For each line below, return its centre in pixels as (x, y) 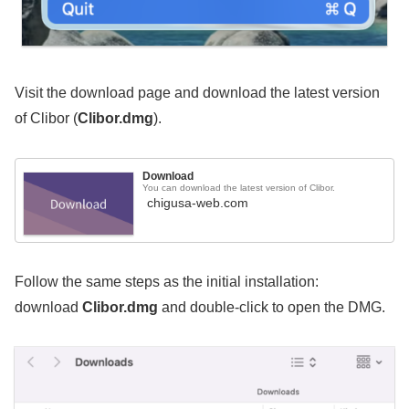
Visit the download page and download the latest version (197, 93)
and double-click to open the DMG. (272, 307)
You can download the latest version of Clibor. (239, 188)
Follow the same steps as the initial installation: (167, 281)
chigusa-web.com (198, 202)
